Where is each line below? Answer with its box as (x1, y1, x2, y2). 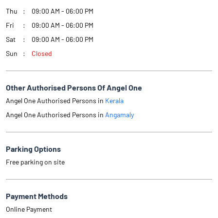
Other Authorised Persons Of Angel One (6, 83, 142, 92)
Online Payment (6, 205, 52, 214)
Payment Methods (6, 191, 68, 201)
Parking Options (6, 144, 61, 154)
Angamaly (105, 110, 134, 119)
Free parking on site (6, 158, 65, 166)
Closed (32, 49, 52, 58)
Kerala (105, 96, 124, 105)
